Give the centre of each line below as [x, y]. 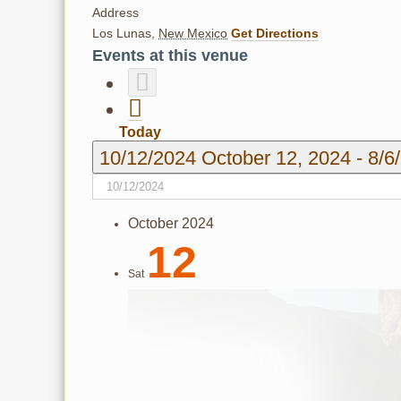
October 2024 [171, 223]
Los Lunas [122, 33]
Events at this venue [170, 55]
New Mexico [193, 33]
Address [115, 13]
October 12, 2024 [279, 158]
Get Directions [275, 33]
